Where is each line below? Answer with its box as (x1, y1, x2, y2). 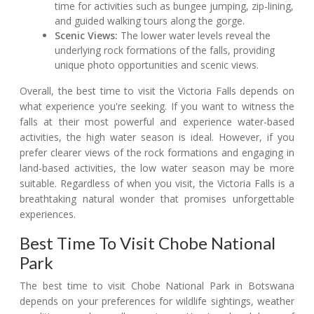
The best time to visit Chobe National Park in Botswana (20, 279, 294, 293)
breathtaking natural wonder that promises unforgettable (20, 192, 294, 206)
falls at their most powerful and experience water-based (20, 115, 294, 129)
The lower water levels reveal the (118, 29, 271, 43)
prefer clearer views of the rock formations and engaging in (20, 146, 294, 160)
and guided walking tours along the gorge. (55, 14, 245, 28)
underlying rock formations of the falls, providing (55, 43, 275, 57)
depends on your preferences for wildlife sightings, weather (20, 294, 294, 308)
